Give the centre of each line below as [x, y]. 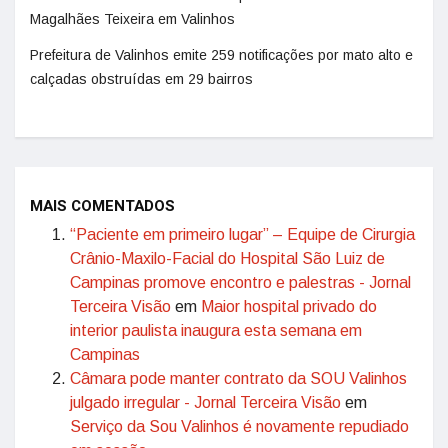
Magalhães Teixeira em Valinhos [132, 19]
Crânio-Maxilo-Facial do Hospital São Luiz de [227, 258]
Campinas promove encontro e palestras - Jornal [240, 282]
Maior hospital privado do [289, 306]
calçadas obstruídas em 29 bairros [141, 79]
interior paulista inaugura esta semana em [216, 330]
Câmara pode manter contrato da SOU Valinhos [238, 378]
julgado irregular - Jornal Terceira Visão [205, 402]
